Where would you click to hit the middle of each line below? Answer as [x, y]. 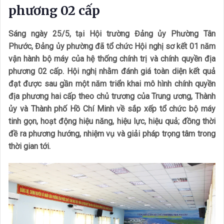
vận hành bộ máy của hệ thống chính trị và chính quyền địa [112, 59]
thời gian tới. [29, 146]
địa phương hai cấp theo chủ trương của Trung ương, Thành [112, 96]
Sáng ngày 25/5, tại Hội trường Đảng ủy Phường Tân [112, 34]
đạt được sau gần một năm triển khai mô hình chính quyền [112, 84]
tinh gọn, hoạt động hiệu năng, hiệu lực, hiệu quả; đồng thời [112, 121]
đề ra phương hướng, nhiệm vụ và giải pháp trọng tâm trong [112, 134]
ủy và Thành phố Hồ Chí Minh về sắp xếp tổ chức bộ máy [112, 109]
